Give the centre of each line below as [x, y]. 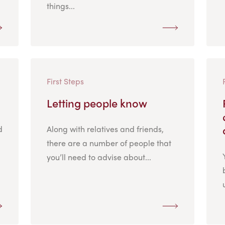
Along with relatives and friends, [105, 129]
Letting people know [97, 103]
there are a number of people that [109, 143]
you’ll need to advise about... [99, 157]
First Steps [65, 81]
